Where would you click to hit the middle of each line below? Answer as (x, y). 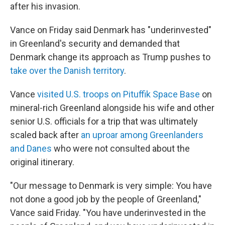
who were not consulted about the (121, 148)
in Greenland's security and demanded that (95, 43)
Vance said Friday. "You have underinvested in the (108, 213)
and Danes (31, 148)
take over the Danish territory (67, 71)
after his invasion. (45, 6)
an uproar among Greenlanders (142, 135)
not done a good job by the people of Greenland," (106, 199)
